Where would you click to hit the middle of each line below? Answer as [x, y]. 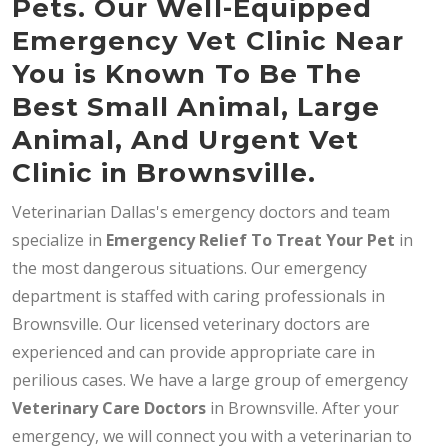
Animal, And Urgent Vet [185, 140]
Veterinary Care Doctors [109, 408]
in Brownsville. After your [302, 408]
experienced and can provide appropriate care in [193, 352]
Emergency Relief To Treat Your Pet [250, 240]
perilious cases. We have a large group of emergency [210, 380]
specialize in [59, 240]
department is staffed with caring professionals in [198, 296]
